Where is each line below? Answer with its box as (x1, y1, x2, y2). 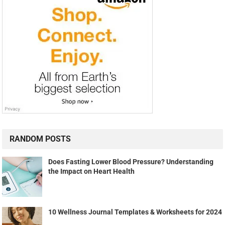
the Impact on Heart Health (48, 167, 135, 175)
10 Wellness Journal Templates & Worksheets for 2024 (48, 207, 222, 216)
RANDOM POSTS (10, 134, 71, 144)
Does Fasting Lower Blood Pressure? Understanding (48, 157, 214, 166)
